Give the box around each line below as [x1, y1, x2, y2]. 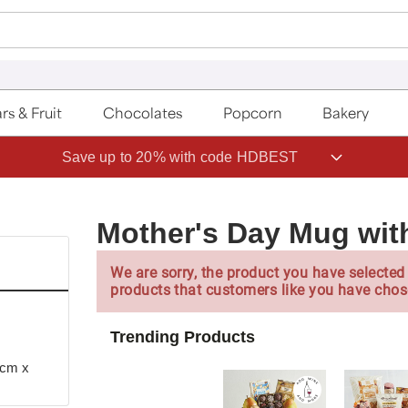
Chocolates [103, 103, 183, 123]
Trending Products [110, 327, 256, 346]
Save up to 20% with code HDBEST [61, 148, 299, 165]
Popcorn [222, 103, 282, 123]
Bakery [322, 103, 370, 123]
